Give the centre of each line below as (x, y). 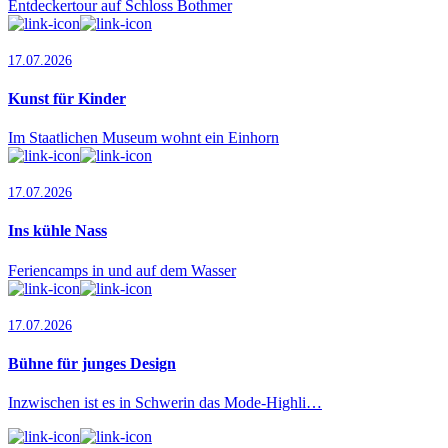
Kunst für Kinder (67, 98)
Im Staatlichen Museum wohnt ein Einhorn (143, 138)
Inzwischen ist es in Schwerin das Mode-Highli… (165, 403)
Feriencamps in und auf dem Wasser (122, 270)
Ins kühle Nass (57, 231)
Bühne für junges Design (92, 363)
